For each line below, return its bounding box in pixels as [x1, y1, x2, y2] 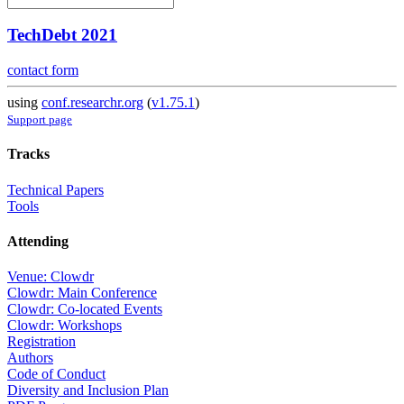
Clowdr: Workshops [7, 317, 122, 334]
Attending [7, 233, 69, 249]
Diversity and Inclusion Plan [7, 382, 169, 399]
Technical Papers [7, 181, 104, 197]
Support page [7, 113, 72, 127]
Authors [7, 350, 53, 366]
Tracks [7, 146, 50, 162]
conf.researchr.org [41, 95, 143, 111]
